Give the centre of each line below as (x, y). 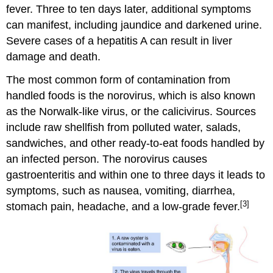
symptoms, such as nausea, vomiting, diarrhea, (121, 191)
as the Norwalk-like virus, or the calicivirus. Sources (131, 112)
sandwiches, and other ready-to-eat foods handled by (136, 144)
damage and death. (54, 56)
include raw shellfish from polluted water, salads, (124, 128)
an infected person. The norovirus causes (107, 159)
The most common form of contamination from (119, 80)
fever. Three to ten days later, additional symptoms (129, 9)
